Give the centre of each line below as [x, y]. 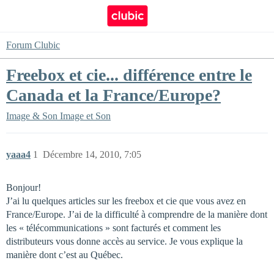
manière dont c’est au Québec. [65, 255]
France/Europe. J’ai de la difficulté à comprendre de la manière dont [137, 214]
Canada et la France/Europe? [113, 95]
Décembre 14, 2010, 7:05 [92, 154]
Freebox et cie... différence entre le [129, 75]
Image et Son [85, 116]
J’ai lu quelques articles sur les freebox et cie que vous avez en [126, 201]
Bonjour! [24, 187]
